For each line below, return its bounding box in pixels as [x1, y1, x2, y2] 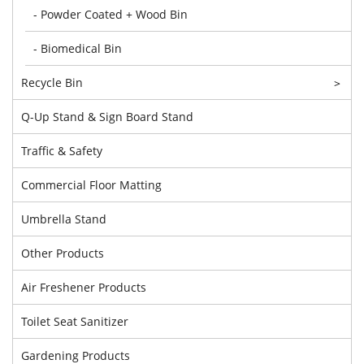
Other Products [21, 245, 104, 261]
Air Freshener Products [21, 279, 146, 295]
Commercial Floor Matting [21, 176, 162, 193]
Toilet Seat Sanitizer [21, 313, 128, 329]
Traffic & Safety [21, 142, 102, 158]
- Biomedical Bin [33, 40, 122, 56]
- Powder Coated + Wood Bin [33, 6, 188, 22]
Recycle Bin [21, 74, 83, 90]
